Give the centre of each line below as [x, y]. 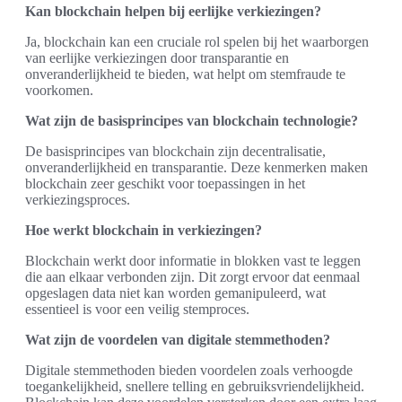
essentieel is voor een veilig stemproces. [137, 309]
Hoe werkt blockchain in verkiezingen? [144, 230]
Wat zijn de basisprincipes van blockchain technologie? [192, 120]
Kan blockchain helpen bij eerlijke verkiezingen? [173, 11]
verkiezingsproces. [78, 199]
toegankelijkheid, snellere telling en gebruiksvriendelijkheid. [195, 386]
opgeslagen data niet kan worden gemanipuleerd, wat [175, 293]
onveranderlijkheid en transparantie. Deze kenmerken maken [197, 167]
